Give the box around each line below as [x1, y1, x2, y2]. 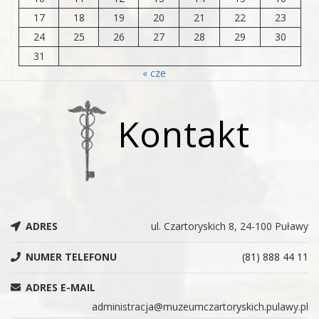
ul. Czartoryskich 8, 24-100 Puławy [151, 219, 308, 234]
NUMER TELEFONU [23, 250, 117, 264]
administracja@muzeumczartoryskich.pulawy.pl [92, 300, 308, 314]
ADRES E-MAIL [23, 281, 95, 295]
